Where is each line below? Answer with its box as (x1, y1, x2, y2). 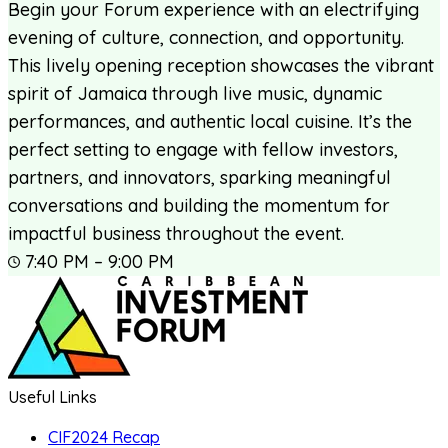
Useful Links (8, 386, 97, 407)
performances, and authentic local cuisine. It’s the (8, 109, 412, 133)
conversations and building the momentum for (8, 193, 390, 217)
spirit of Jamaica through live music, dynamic (8, 81, 382, 105)
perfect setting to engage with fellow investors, (8, 137, 398, 161)
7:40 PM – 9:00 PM (25, 249, 174, 273)
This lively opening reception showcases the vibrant (8, 53, 434, 77)
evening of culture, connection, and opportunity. (8, 25, 404, 49)
